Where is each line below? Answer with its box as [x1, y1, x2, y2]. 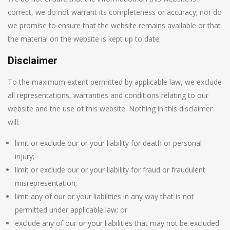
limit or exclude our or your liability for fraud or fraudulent [15, 164, 205, 175]
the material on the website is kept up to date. [8, 33, 161, 44]
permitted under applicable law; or [15, 204, 127, 215]
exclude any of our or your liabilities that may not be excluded [15, 218, 219, 228]
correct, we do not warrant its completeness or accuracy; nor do [8, 7, 222, 17]
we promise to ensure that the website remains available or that [8, 20, 221, 30]
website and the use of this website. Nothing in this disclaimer [8, 103, 213, 113]
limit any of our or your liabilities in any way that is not [15, 191, 194, 201]
